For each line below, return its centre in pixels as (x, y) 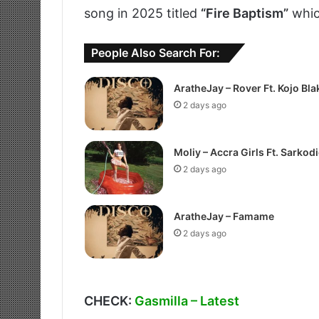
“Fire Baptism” (245, 14)
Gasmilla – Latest (187, 301)
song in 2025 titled (142, 14)
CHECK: (109, 301)
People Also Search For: (156, 53)
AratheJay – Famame (224, 216)
